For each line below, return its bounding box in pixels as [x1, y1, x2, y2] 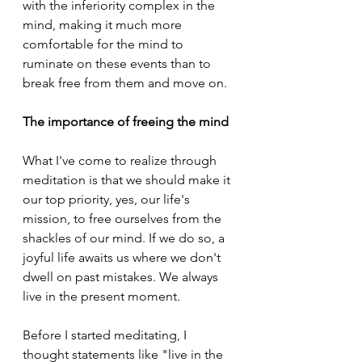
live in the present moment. [23, 288, 180, 304]
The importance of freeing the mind [23, 113, 229, 129]
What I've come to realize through [23, 152, 220, 168]
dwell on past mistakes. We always [23, 268, 221, 284]
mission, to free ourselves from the [23, 210, 225, 226]
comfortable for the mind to [23, 36, 187, 52]
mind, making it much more [23, 16, 185, 32]
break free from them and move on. [23, 74, 227, 90]
